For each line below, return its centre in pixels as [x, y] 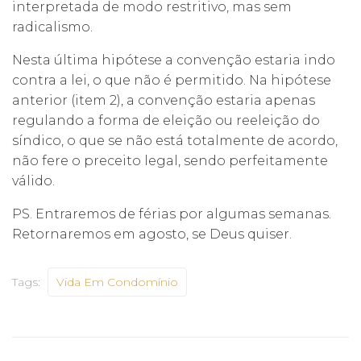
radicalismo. [52, 27]
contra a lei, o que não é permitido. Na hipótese [172, 80]
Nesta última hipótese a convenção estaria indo [174, 60]
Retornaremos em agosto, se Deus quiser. [152, 234]
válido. [33, 180]
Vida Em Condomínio [117, 282]
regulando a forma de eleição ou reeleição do [166, 120]
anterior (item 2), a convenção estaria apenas [164, 100]
